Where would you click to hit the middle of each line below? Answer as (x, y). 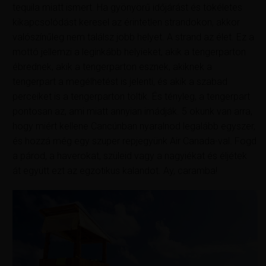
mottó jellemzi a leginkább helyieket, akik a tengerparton (129, 52)
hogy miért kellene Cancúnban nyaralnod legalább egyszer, (134, 126)
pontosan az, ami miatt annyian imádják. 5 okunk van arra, (133, 112)
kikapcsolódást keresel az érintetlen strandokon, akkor (126, 23)
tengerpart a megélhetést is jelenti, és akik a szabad (120, 82)
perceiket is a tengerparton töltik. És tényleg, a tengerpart (132, 97)
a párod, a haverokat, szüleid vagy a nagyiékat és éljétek (130, 156)
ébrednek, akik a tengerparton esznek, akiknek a (113, 67)
